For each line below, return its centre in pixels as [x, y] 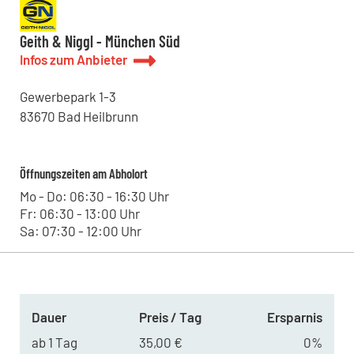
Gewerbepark [58, 97]
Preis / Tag [170, 317]
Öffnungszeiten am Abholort [83, 173]
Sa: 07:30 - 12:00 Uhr [80, 231]
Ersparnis [294, 317]
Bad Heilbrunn [98, 117]
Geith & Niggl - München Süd [100, 41]
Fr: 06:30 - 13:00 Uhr [79, 214]
